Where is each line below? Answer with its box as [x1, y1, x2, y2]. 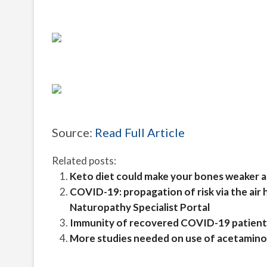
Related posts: [52, 154, 116, 167]
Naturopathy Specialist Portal [70, 201, 210, 213]
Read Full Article [95, 125, 185, 139]
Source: [52, 125, 95, 139]
